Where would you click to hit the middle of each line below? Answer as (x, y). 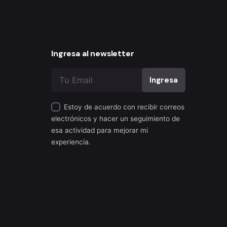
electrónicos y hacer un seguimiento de (116, 118)
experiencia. (71, 142)
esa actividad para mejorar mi (100, 130)
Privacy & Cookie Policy (75, 213)
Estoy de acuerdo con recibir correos (124, 107)
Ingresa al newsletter (93, 53)
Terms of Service (155, 213)
